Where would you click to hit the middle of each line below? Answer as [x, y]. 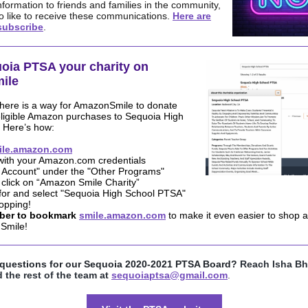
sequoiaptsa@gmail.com [169, 275]
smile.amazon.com [122, 215]
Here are [192, 16]
